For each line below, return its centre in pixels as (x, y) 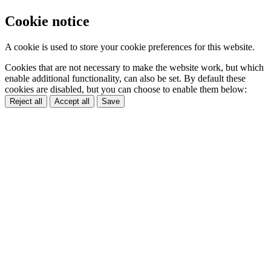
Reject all (26, 101)
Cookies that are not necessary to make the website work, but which (134, 67)
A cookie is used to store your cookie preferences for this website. (130, 47)
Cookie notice (47, 21)
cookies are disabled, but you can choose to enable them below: (126, 89)
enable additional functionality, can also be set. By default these (125, 78)
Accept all (72, 101)
